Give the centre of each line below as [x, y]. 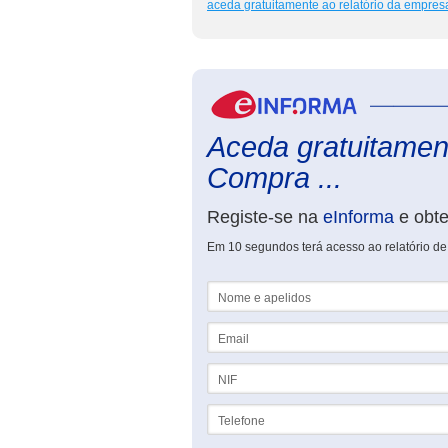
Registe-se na [265, 217]
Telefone [230, 411]
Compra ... [274, 178]
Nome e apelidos [253, 288]
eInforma [358, 217]
